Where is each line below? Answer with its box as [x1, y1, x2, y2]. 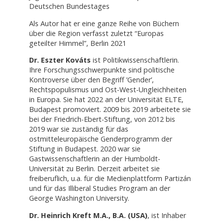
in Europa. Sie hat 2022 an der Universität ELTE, [29, 95, 184, 105]
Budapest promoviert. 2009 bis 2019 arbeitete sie [29, 105, 191, 114]
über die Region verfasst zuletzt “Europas [29, 28, 164, 38]
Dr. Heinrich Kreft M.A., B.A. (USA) [29, 210, 147, 220]
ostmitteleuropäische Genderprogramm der [29, 134, 172, 144]
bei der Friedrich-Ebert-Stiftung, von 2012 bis [29, 114, 175, 124]
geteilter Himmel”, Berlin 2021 [29, 38, 126, 48]
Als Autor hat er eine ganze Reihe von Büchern [29, 18, 179, 28]
